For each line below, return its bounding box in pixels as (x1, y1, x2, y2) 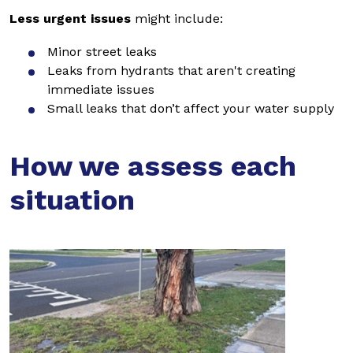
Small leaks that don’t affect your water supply (47, 101, 334, 116)
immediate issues (47, 82, 154, 97)
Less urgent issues (9, 11, 131, 26)
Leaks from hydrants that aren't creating (47, 63, 295, 78)
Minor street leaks (47, 44, 157, 59)
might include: (131, 11, 223, 26)
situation (9, 184, 135, 217)
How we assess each (9, 150, 296, 183)
